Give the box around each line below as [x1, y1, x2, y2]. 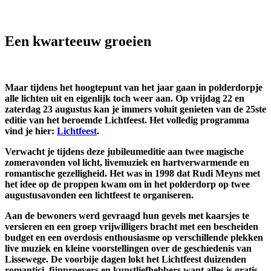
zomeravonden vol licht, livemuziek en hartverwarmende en [5, 157, 249, 168]
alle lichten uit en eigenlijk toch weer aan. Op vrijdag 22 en [5, 93, 244, 104]
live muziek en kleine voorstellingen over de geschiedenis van [5, 243, 252, 254]
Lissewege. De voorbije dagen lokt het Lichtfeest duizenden [5, 254, 246, 265]
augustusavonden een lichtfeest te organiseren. [5, 190, 194, 201]
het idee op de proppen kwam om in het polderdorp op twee [5, 179, 250, 190]
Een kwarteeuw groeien [5, 33, 151, 50]
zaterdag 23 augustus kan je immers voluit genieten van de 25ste [5, 104, 266, 115]
